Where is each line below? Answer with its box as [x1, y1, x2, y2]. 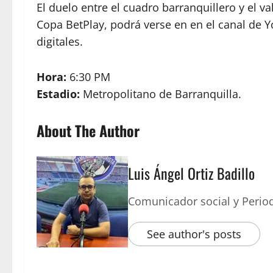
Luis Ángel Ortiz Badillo [128, 161, 255, 184]
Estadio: [37, 86, 80, 101]
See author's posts [147, 226, 241, 241]
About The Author [37, 119, 140, 141]
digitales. [37, 34, 83, 49]
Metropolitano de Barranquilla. [80, 86, 241, 101]
